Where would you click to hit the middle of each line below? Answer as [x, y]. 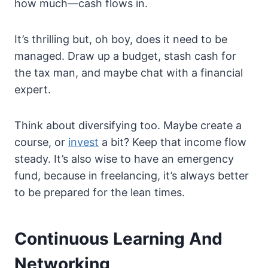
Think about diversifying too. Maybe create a [128, 126]
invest [83, 142]
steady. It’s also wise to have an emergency [124, 159]
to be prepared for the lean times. [100, 193]
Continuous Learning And [118, 239]
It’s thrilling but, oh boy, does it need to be [121, 39]
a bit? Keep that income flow [173, 142]
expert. [33, 90]
